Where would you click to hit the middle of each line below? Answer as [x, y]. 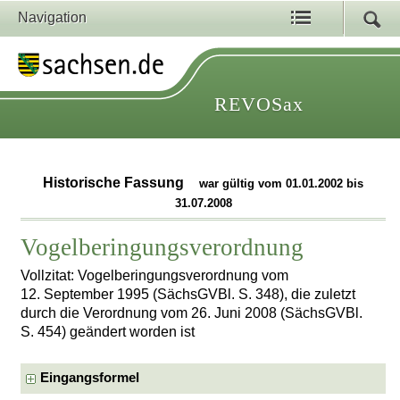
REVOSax [259, 104]
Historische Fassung [116, 183]
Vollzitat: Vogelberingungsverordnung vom [155, 275]
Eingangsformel [90, 378]
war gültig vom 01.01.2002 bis [282, 184]
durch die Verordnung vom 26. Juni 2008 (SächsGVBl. [192, 312]
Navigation [52, 17]
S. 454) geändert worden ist [108, 331]
